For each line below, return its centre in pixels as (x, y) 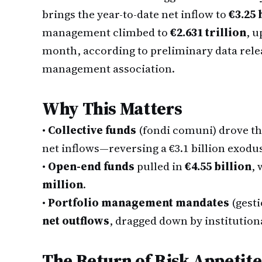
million (63, 184)
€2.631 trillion (208, 32)
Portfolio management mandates (139, 202)
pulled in (160, 166)
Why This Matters (112, 108)
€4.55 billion (218, 166)
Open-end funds (91, 166)
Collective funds (92, 130)
